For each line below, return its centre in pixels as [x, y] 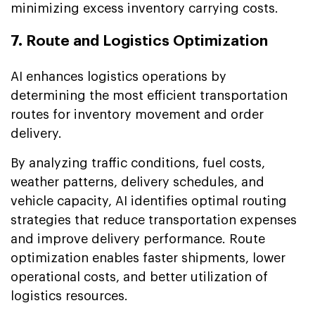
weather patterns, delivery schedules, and [137, 182]
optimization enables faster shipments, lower [148, 258]
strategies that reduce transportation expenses [154, 220]
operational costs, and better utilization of [139, 277]
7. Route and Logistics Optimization [139, 41]
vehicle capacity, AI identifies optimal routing [149, 201]
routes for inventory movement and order [137, 114]
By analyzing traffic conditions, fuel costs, [138, 163]
